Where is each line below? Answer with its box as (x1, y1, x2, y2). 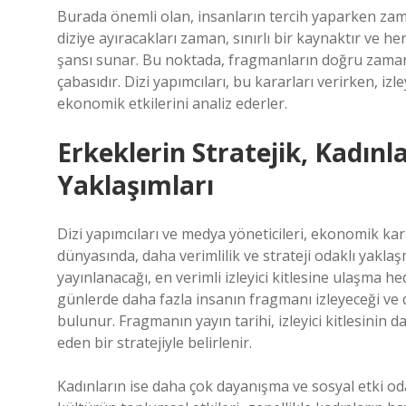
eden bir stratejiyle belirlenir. (57, 333, 252, 353)
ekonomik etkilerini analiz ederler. (57, 93, 287, 113)
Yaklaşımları (57, 168, 214, 202)
